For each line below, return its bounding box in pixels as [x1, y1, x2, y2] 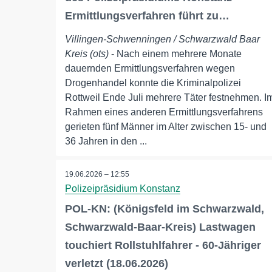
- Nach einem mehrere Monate [109, 49, 242, 59]
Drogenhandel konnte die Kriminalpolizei [65, 78, 241, 89]
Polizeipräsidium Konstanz [65, 183, 180, 194]
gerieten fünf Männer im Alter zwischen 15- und [65, 121, 267, 132]
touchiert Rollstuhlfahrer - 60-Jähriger [65, 239, 261, 252]
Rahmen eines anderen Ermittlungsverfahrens [65, 107, 263, 118]
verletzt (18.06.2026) [65, 257, 168, 270]
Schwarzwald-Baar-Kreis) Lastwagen [65, 221, 256, 234]
